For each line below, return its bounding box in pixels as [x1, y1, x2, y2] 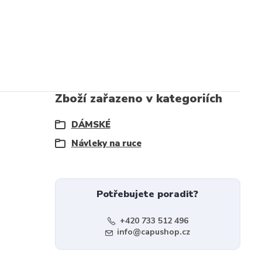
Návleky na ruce [71, 137, 142, 149]
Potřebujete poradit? [96, 188, 199, 201]
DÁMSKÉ [71, 119, 111, 130]
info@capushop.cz [116, 226, 190, 237]
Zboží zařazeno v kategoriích [54, 91, 222, 106]
